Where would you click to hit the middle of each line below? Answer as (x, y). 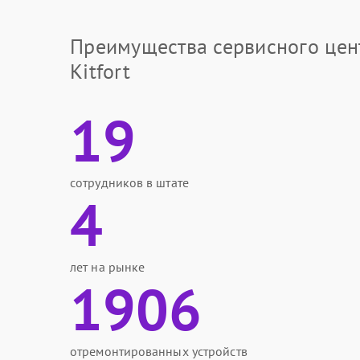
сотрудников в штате (129, 182)
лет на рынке (108, 267)
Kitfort (100, 71)
